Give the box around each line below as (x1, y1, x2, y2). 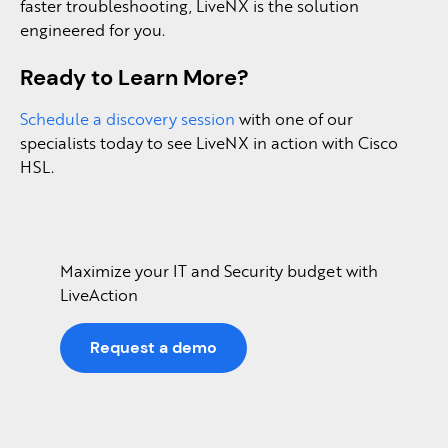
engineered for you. (20, 18, 165, 41)
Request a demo (90, 337, 217, 358)
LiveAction (60, 283, 138, 306)
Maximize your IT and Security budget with (60, 259, 378, 282)
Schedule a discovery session (20, 107, 235, 130)
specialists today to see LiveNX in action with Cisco (20, 131, 398, 154)
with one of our (235, 107, 353, 130)
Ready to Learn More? (20, 63, 249, 92)
